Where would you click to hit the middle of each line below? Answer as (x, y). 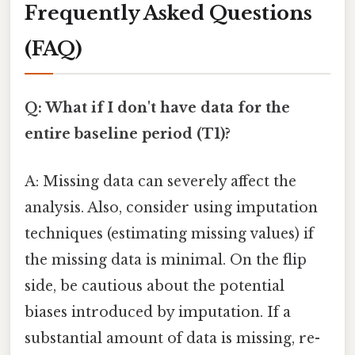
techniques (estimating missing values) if (169, 233)
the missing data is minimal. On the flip (166, 260)
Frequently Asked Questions (168, 13)
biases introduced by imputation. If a (158, 312)
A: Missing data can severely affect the (160, 181)
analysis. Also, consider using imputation (171, 207)
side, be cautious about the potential (155, 286)
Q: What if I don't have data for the (157, 108)
